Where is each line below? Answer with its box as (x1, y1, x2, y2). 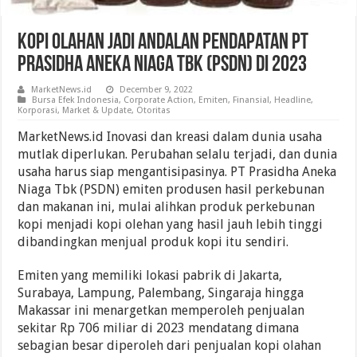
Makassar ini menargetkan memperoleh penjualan (18, 303, 305, 319)
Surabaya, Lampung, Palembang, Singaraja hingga (18, 285, 304, 301)
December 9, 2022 (120, 84, 194, 96)
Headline (274, 95, 312, 106)
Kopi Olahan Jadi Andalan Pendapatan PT (18, 32, 309, 55)
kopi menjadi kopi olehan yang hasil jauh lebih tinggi (18, 217, 324, 233)
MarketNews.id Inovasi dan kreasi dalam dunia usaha (18, 129, 323, 145)
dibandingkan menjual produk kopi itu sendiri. (18, 234, 289, 250)
